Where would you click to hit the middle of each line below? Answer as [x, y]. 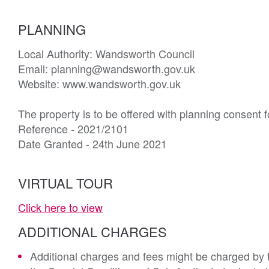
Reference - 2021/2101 [73, 128]
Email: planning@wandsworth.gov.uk [107, 68]
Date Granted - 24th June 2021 [92, 144]
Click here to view [60, 207]
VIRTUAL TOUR [65, 183]
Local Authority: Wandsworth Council [106, 53]
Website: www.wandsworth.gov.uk [99, 83]
